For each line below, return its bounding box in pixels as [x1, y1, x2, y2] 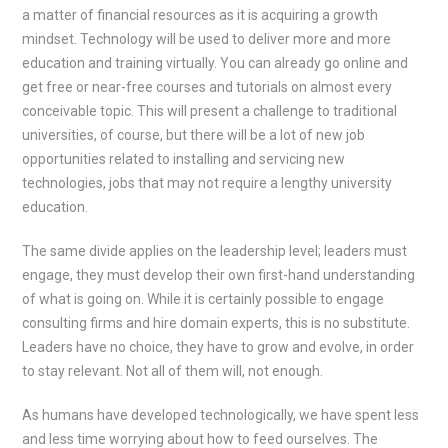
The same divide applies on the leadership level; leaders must [22, 243, 408, 259]
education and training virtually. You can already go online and [22, 55, 409, 71]
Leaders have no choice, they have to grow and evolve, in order [22, 339, 415, 355]
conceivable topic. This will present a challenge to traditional [22, 103, 398, 119]
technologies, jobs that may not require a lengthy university [22, 175, 393, 191]
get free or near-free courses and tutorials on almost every [22, 79, 393, 95]
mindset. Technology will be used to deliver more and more [22, 31, 392, 47]
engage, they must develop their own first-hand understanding [22, 267, 416, 283]
